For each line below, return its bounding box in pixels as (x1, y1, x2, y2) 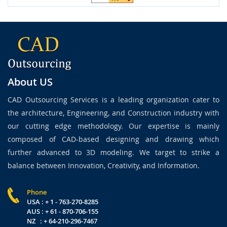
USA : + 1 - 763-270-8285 (27, 197, 98, 206)
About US (8, 74, 53, 89)
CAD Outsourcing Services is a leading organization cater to (8, 94, 219, 104)
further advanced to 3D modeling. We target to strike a (8, 147, 219, 157)
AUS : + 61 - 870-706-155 (27, 206, 98, 216)
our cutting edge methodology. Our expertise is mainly (8, 121, 219, 131)
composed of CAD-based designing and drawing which (8, 134, 219, 144)
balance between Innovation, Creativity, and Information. (8, 160, 200, 170)
